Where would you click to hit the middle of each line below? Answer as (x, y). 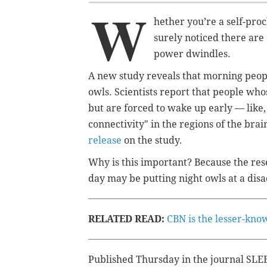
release (105, 140)
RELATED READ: (128, 219)
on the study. (152, 140)
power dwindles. (192, 54)
